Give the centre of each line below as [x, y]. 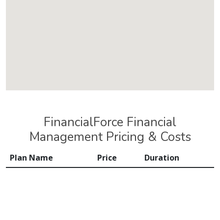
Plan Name [31, 158]
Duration [162, 158]
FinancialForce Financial [110, 122]
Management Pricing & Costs [110, 137]
